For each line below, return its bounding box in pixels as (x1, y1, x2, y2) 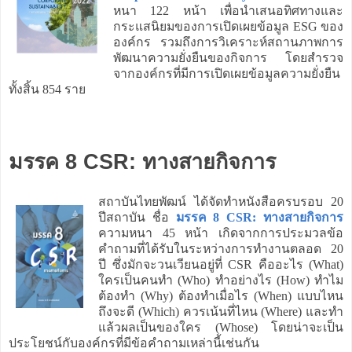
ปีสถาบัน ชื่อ (98, 210, 176, 224)
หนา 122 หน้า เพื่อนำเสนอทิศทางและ (113, 3, 343, 17)
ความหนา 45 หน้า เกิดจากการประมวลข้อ (98, 225, 343, 240)
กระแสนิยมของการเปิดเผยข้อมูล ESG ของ (113, 19, 343, 33)
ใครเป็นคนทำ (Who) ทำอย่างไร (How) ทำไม (98, 273, 343, 287)
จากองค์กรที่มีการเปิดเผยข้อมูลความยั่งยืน (113, 66, 340, 80)
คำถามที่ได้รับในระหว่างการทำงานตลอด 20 (98, 241, 343, 255)
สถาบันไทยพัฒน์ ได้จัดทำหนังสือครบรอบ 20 (98, 194, 343, 208)
